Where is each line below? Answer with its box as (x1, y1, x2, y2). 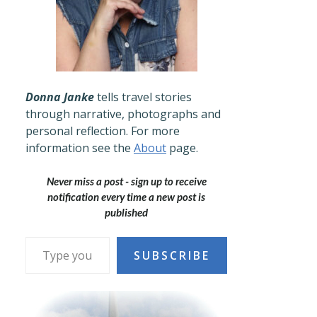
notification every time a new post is (47, 190, 205, 203)
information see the (25, 140, 134, 156)
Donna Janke (25, 89, 94, 105)
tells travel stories (94, 89, 192, 105)
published (105, 206, 148, 219)
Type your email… (25, 229, 61, 244)
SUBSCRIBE (134, 248, 210, 263)
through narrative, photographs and (25, 106, 221, 122)
